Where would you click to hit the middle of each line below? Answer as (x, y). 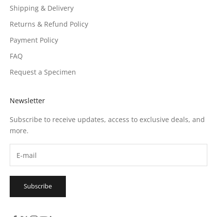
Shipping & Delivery (42, 8)
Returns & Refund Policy (49, 24)
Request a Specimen (43, 72)
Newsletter (27, 101)
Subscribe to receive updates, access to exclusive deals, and (107, 120)
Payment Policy (34, 40)
